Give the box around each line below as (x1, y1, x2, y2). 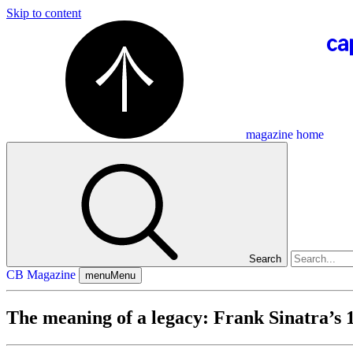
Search (249, 253, 281, 265)
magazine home (246, 128, 324, 141)
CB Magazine (6, 268, 76, 281)
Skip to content (6, 6, 81, 20)
